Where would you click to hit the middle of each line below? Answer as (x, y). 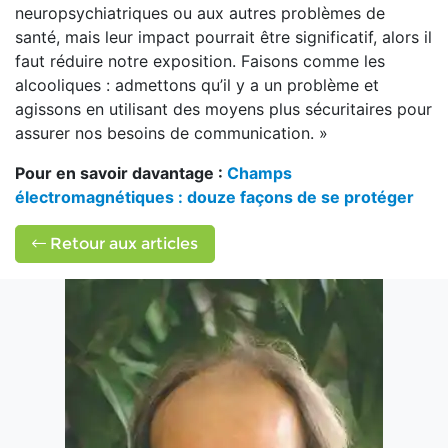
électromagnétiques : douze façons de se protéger (214, 197)
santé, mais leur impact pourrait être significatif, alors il (223, 37)
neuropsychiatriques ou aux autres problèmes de (200, 13)
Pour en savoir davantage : (121, 173)
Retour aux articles (122, 243)
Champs (259, 173)
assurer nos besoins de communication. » (171, 133)
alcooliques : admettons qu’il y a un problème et (197, 85)
